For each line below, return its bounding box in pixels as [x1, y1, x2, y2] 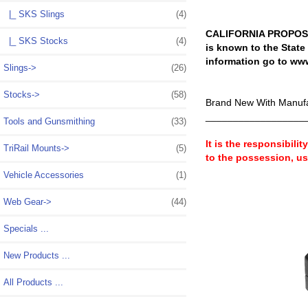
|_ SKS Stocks [3, 35, 68, 46]
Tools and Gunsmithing [3, 115, 95, 126]
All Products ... [3, 276, 63, 287]
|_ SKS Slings [3, 8, 65, 19]
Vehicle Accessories [3, 169, 84, 180]
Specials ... [3, 223, 49, 234]
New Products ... [3, 250, 70, 261]
